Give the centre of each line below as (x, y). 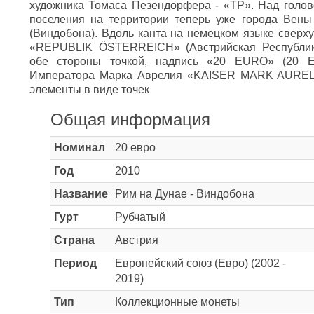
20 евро (135, 148)
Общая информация (130, 120)
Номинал (80, 148)
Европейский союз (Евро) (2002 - (200, 263)
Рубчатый (140, 217)
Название (81, 194)
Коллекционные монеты (177, 302)
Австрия (137, 240)
